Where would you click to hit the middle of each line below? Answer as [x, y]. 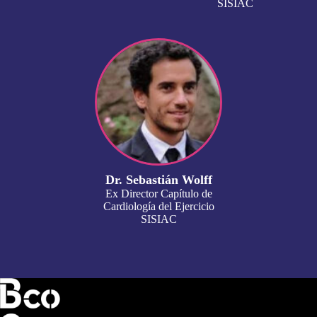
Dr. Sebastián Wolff [158, 180]
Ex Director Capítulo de [158, 194]
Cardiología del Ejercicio [158, 206]
